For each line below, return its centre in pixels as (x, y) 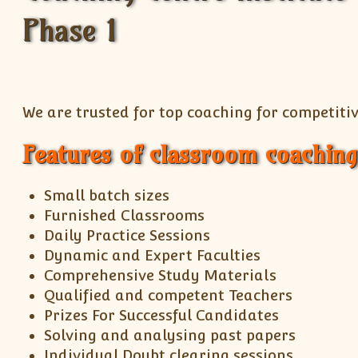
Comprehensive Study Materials (161, 276)
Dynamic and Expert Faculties (153, 256)
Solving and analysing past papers (170, 336)
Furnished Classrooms (125, 216)
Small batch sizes (107, 196)
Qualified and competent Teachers (169, 296)
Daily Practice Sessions (127, 236)
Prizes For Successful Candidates (162, 316)
